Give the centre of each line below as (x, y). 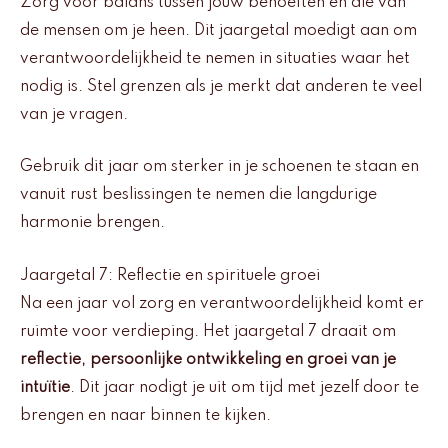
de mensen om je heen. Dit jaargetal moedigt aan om (218, 30)
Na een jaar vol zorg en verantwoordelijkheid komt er (222, 303)
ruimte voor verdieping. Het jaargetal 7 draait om (208, 331)
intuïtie (45, 387)
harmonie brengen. (92, 223)
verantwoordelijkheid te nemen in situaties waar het (215, 58)
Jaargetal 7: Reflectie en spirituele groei (170, 275)
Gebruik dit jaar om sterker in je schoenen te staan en (219, 167)
